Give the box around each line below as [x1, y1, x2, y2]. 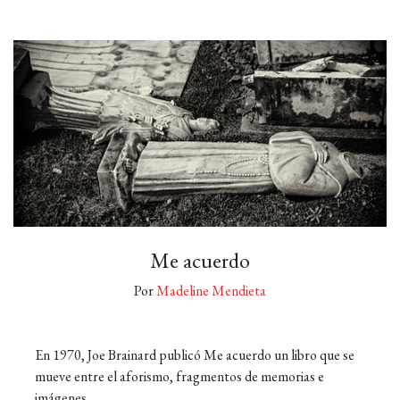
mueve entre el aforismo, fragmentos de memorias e [35, 367, 324, 386]
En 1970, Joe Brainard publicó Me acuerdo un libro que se [35, 346, 354, 364]
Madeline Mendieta [156, 281, 266, 300]
